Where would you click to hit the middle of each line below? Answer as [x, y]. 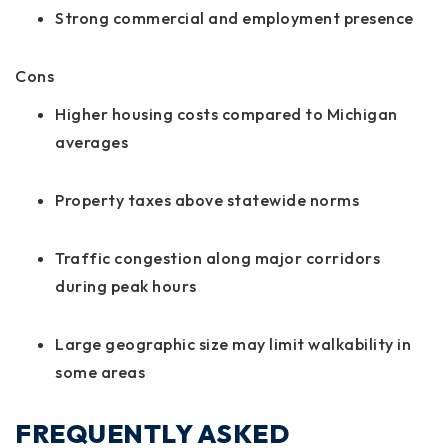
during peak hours [126, 286]
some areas [100, 372]
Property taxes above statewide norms [207, 200]
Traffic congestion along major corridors [217, 258]
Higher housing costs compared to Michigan [226, 114]
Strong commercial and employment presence [234, 18]
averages [91, 142]
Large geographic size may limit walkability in [233, 344]
